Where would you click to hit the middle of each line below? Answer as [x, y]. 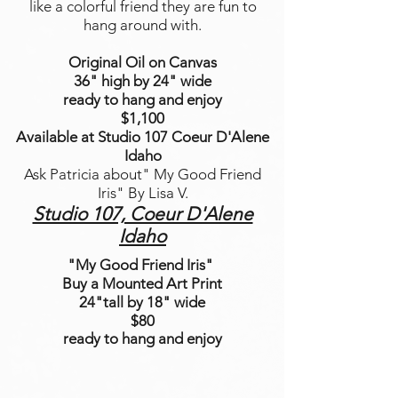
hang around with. [143, 25]
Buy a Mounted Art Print [142, 283]
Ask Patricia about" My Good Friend [143, 174]
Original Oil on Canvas [143, 62]
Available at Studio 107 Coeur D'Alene [143, 137]
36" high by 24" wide [143, 81]
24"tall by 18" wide [142, 302]
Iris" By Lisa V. [143, 193]
